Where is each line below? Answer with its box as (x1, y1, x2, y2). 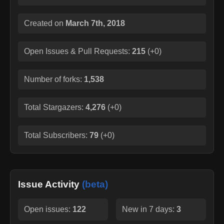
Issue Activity (18, 178, 82, 189)
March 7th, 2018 (65, 18, 125, 27)
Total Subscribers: (24, 130, 89, 139)
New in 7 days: (122, 204, 176, 213)
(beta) (82, 178, 108, 189)
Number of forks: (24, 74, 84, 83)
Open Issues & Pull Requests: (24, 46, 130, 55)
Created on (24, 18, 65, 27)
